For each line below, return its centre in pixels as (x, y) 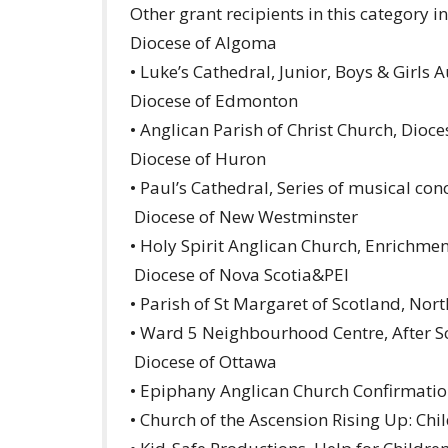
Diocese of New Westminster (244, 216)
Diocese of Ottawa (203, 361)
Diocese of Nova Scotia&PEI (239, 274)
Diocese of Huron (198, 158)
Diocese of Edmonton (214, 100)
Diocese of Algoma (203, 42)
